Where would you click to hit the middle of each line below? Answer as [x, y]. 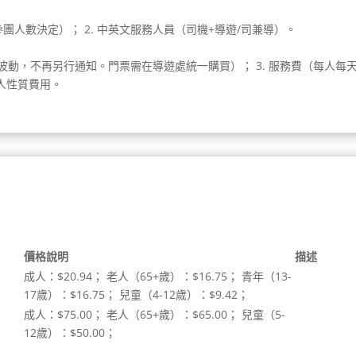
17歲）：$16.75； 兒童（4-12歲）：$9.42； [137, 294]
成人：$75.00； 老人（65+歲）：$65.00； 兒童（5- [155, 314]
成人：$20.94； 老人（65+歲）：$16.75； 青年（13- [158, 276]
